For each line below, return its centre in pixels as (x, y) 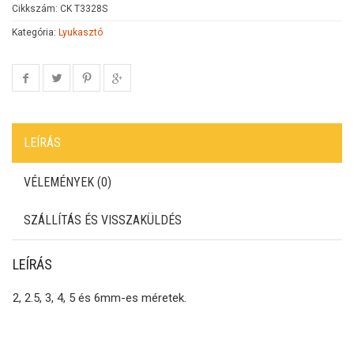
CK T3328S (84, 9)
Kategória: (35, 32)
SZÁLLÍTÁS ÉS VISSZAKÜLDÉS (103, 220)
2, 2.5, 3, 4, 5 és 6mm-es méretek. (100, 298)
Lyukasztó (81, 32)
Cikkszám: (36, 9)
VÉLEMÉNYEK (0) (68, 182)
